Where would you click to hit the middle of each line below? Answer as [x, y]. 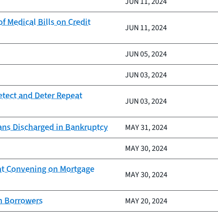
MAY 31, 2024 [146, 127]
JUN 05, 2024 [146, 54]
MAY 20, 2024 [146, 201]
